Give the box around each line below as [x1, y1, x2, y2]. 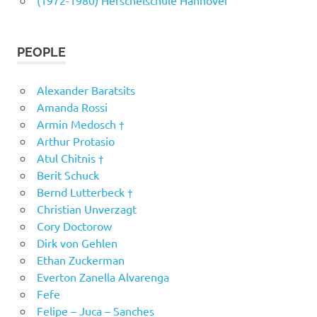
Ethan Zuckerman [36, 253, 125, 267]
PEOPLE [17, 45, 66, 60]
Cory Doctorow [36, 219, 112, 234]
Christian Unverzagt [36, 202, 137, 217]
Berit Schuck [36, 168, 99, 183]
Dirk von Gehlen [36, 236, 117, 250]
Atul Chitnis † [36, 151, 104, 166]
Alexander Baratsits [36, 83, 135, 98]
